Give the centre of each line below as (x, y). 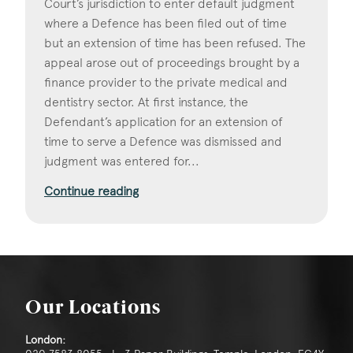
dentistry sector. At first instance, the (146, 102)
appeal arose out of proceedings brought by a (172, 63)
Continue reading (91, 191)
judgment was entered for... (122, 162)
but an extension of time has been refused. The (175, 43)
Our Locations (93, 309)
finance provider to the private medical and (166, 83)
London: (45, 340)
